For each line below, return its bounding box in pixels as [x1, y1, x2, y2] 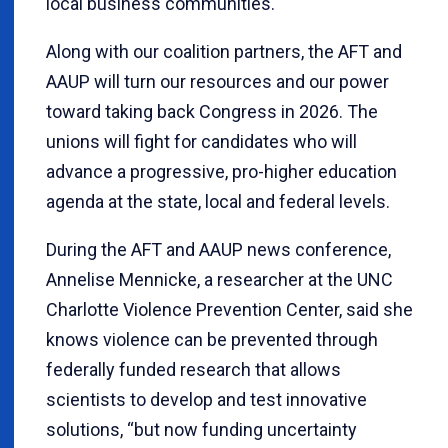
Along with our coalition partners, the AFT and [46, 40, 402, 62]
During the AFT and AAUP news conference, [46, 238, 391, 260]
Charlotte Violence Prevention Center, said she [46, 298, 413, 320]
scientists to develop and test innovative [46, 388, 367, 410]
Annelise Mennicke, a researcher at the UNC [46, 268, 393, 290]
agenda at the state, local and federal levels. [46, 190, 390, 212]
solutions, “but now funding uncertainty [46, 418, 357, 440]
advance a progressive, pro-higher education [46, 160, 397, 182]
